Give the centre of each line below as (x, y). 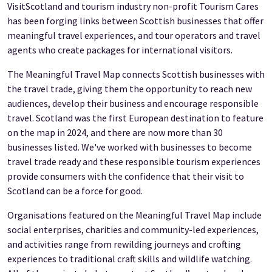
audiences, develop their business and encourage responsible (133, 104)
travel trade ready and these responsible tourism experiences (134, 162)
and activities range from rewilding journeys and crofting (124, 244)
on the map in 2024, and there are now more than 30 (115, 133)
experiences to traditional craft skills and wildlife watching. (130, 259)
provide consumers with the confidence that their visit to (126, 176)
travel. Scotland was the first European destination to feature (135, 118)
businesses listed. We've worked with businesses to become (130, 147)
